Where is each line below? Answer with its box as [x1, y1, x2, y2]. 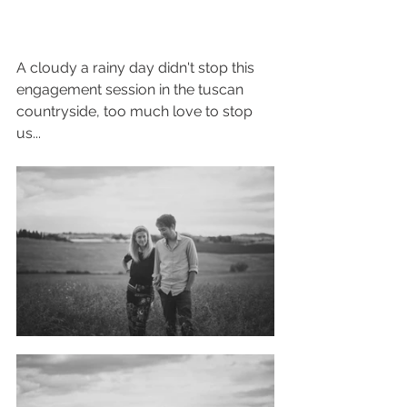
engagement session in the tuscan [16, 81, 247, 99]
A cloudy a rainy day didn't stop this [16, 59, 258, 77]
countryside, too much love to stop [16, 103, 256, 121]
